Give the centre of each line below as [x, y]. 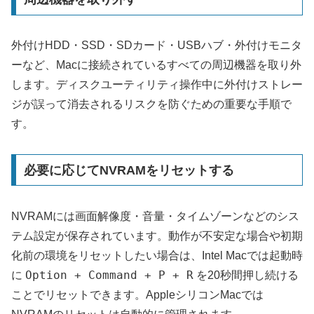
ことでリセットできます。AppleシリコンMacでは [137, 294]
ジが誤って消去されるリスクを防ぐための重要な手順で [151, 104]
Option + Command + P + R [109, 275]
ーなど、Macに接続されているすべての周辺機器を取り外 [156, 65]
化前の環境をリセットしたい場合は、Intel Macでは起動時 [157, 255]
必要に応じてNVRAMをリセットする [129, 170]
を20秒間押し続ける [246, 275]
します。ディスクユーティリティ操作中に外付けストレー [157, 84]
